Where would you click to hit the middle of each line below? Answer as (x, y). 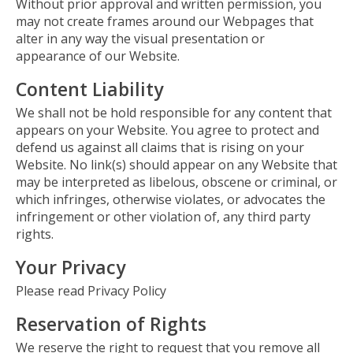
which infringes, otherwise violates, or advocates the (171, 200)
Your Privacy (71, 267)
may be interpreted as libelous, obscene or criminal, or (176, 182)
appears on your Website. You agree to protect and (167, 130)
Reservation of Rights (111, 323)
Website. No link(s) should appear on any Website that (176, 165)
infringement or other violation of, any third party (163, 217)
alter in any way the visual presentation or (140, 39)
